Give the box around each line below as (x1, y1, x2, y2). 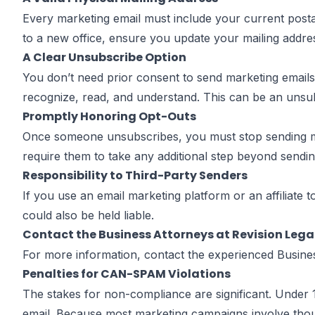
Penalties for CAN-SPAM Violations (22, 266, 231, 282)
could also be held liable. (22, 208, 154, 222)
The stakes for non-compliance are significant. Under (22, 287, 312, 301)
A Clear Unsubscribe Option (22, 49, 186, 65)
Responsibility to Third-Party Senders (22, 167, 247, 184)
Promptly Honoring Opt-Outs (22, 108, 196, 124)
